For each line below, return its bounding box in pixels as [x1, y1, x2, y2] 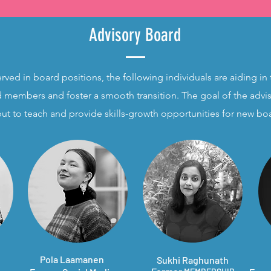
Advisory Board [89, 24, 181, 46]
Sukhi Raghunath [156, 254, 229, 266]
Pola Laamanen [40, 253, 104, 265]
